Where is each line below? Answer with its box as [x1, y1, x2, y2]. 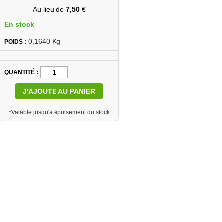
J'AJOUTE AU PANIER [23, 87, 95, 95]
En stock [4, 20, 34, 28]
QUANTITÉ [4, 69, 35, 76]
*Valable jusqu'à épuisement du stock [8, 109, 110, 116]
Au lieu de [32, 5, 66, 13]
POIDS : [4, 38, 26, 45]
